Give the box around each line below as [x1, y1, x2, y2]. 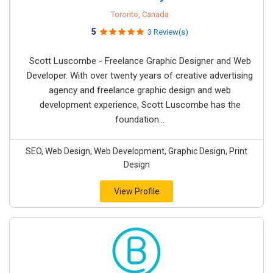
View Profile [113, 186, 160, 196]
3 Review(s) [147, 27, 188, 37]
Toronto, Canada [111, 10, 169, 19]
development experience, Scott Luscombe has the [39, 99, 241, 110]
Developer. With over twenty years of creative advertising [27, 70, 253, 81]
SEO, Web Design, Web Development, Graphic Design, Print [26, 146, 247, 156]
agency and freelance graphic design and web [49, 85, 231, 96]
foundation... [115, 114, 165, 125]
